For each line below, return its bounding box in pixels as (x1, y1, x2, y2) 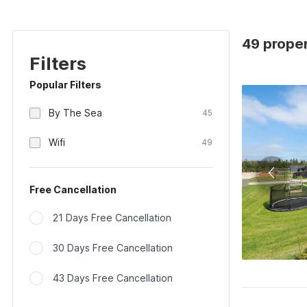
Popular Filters (29, 79, 101, 90)
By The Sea (49, 107, 102, 119)
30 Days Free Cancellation (53, 242, 173, 254)
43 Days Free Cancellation (53, 272, 173, 284)
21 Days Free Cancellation (53, 212, 171, 223)
